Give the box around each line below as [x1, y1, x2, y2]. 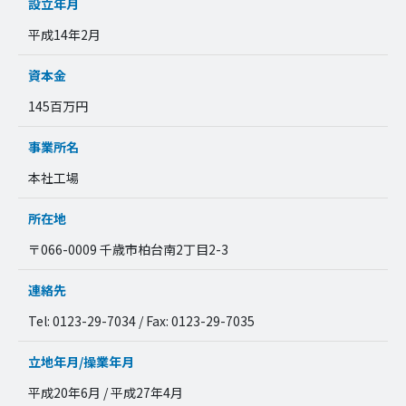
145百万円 [27, 96, 88, 115]
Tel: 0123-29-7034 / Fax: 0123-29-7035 [27, 311, 255, 330]
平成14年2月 [27, 24, 101, 43]
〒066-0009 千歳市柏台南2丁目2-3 [27, 239, 228, 258]
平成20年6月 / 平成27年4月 [27, 382, 183, 401]
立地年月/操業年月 [27, 353, 134, 372]
